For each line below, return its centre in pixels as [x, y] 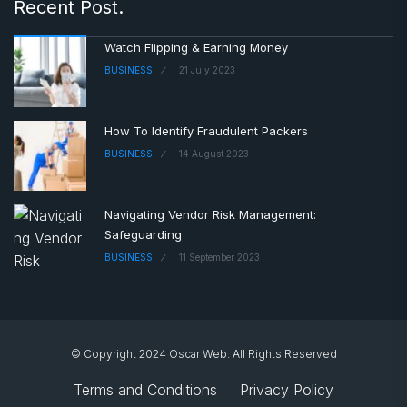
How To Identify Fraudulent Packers [206, 130]
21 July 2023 [207, 69]
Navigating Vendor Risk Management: [210, 214]
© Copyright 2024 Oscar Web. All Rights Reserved [203, 353]
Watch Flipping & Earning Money [196, 47]
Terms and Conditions [145, 389]
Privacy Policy [287, 389]
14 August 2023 [214, 153]
